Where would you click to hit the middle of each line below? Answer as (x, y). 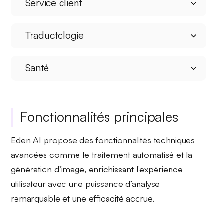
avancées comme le (51, 155)
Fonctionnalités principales (100, 117)
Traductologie (55, 35)
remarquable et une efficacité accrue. (83, 198)
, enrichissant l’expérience (134, 169)
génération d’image (48, 169)
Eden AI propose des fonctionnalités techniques (103, 140)
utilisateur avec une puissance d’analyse (85, 184)
